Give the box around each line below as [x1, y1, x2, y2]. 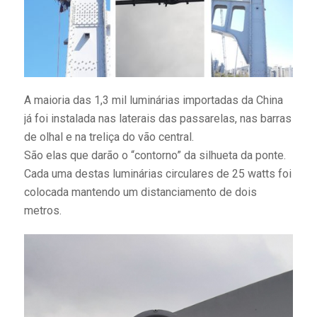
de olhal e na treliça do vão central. [23, 130, 194, 144]
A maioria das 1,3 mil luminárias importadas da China [23, 93, 283, 108]
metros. [23, 204, 62, 218]
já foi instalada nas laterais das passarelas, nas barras [23, 112, 292, 126]
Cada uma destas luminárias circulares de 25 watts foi [23, 167, 292, 181]
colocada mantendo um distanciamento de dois [23, 185, 257, 200]
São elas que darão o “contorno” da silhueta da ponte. [23, 149, 286, 163]
